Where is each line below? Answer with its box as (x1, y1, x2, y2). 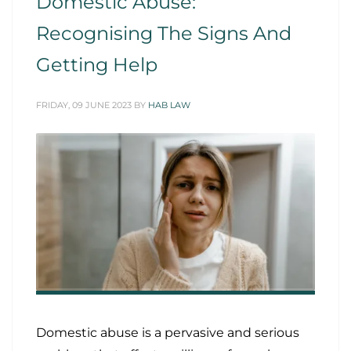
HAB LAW (148, 99, 190, 110)
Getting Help (36, 52, 157, 76)
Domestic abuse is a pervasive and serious (36, 324, 299, 340)
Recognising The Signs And (36, 21, 291, 45)
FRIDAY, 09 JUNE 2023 (36, 99, 132, 110)
